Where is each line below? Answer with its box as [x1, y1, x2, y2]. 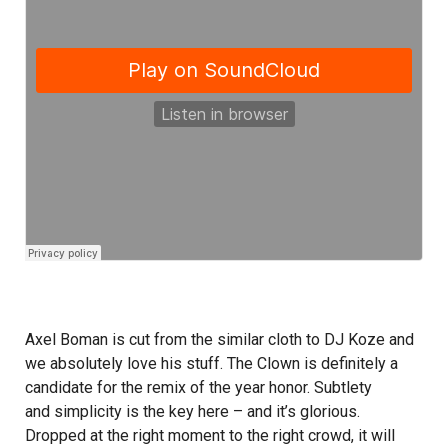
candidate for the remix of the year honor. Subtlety [25, 378, 372, 398]
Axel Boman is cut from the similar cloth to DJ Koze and [25, 330, 414, 350]
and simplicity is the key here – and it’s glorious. [25, 402, 360, 422]
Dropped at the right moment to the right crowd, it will [25, 426, 395, 446]
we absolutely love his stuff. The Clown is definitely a [25, 354, 398, 374]
